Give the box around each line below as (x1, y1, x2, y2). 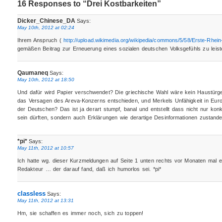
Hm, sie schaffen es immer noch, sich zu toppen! (17, 210, 144, 216)
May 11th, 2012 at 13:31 (17, 197, 74, 203)
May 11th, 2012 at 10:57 (17, 145, 74, 151)
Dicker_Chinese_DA (17, 17, 75, 25)
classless (17, 189, 46, 197)
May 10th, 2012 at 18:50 (17, 76, 74, 82)
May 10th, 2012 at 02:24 (17, 25, 74, 31)
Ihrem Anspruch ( (17, 37, 64, 44)
